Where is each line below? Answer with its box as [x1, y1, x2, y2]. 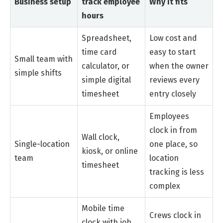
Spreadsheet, [82, 33, 131, 43]
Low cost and [149, 33, 197, 43]
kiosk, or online [82, 146, 138, 156]
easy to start [149, 47, 196, 57]
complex [149, 181, 180, 191]
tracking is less [149, 167, 204, 177]
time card [82, 47, 117, 57]
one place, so [149, 139, 198, 149]
